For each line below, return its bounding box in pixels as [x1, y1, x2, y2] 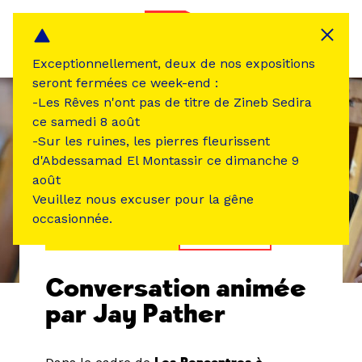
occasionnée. [32, 211, 112, 226]
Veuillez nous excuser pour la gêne [32, 192, 254, 207]
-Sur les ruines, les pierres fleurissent [32, 133, 270, 149]
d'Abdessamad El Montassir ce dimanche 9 [32, 153, 299, 168]
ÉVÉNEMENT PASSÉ [53, 232, 174, 248]
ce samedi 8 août [32, 114, 140, 129]
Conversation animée [45, 272, 306, 305]
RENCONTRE [187, 232, 263, 248]
